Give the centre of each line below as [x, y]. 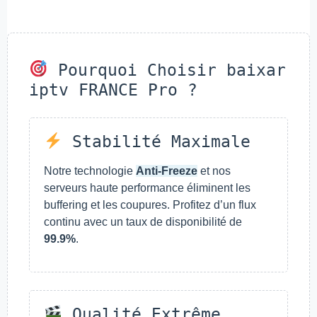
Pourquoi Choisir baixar [167, 70]
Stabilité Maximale [156, 141]
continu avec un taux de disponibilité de [143, 221]
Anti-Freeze [167, 171]
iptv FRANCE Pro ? [113, 90]
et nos [214, 171]
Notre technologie [90, 171]
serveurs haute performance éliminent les [147, 188]
